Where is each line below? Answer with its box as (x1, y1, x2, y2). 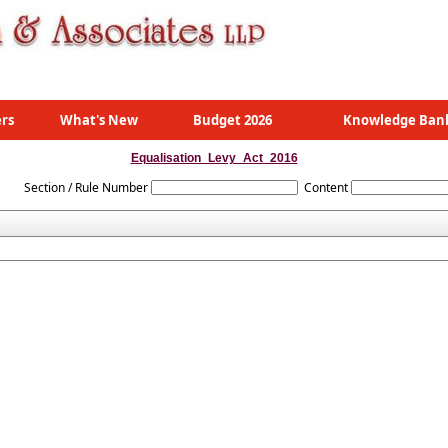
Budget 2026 (193, 111, 272, 129)
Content (304, 179, 348, 196)
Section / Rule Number (24, 179, 148, 196)
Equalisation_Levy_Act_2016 (130, 151, 298, 165)
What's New (59, 111, 138, 129)
